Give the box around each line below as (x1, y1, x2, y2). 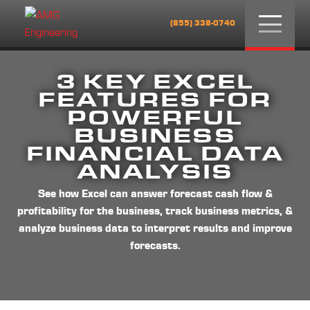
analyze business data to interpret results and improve (18, 224, 292, 235)
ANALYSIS (76, 159, 234, 184)
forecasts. (129, 241, 181, 253)
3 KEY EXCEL (55, 69, 255, 94)
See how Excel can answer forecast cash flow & (37, 189, 273, 201)
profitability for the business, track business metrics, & (17, 206, 293, 218)
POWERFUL (67, 105, 243, 130)
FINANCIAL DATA (26, 141, 284, 166)
